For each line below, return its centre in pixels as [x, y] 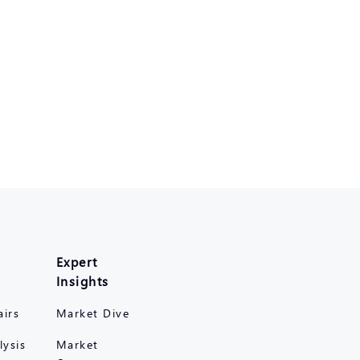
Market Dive [93, 313]
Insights [82, 281]
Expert [77, 262]
